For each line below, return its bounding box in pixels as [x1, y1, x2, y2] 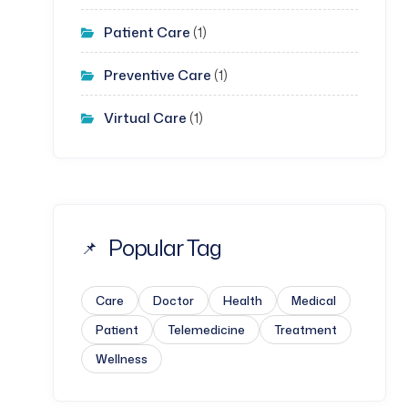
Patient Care [104, 23, 190, 42]
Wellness [96, 351, 148, 367]
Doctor [153, 292, 194, 309]
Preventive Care [104, 66, 211, 85]
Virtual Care [104, 108, 187, 127]
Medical [291, 292, 336, 309]
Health [223, 292, 262, 309]
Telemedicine [168, 321, 245, 338]
